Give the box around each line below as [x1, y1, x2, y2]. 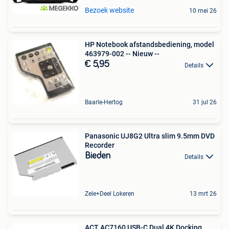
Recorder [85, 141, 114, 150]
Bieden [85, 151, 110, 161]
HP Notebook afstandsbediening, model [85, 40, 214, 49]
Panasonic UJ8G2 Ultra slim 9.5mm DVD [85, 132, 215, 141]
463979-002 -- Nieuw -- [85, 50, 159, 58]
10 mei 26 [189, 7, 217, 15]
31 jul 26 [193, 99, 217, 106]
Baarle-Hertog [85, 99, 123, 106]
